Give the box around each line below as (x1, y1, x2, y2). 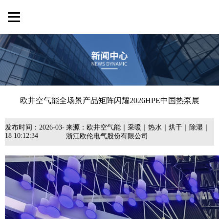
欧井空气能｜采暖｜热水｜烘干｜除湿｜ (86, 124, 210, 131)
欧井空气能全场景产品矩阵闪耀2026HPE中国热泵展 (20, 96, 199, 105)
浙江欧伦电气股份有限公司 (66, 132, 148, 140)
